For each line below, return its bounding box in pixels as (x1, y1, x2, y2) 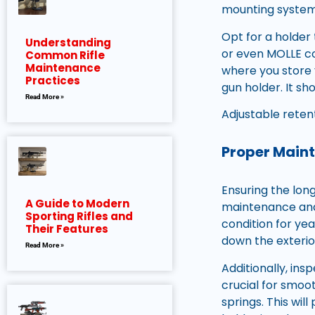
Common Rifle (25, 47, 105, 63)
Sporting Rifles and (25, 209, 133, 224)
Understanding (25, 34, 111, 50)
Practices (25, 72, 80, 88)
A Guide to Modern (25, 196, 129, 212)
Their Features (25, 221, 108, 237)
